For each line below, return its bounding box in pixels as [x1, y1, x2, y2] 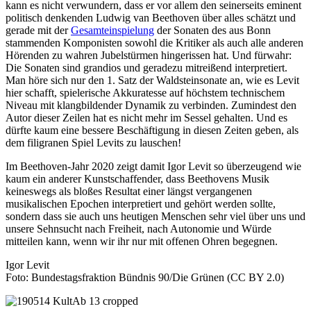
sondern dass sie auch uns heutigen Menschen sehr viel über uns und [6, 210, 305, 223]
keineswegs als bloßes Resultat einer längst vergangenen [6, 185, 252, 198]
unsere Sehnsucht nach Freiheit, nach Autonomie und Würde [6, 223, 271, 235]
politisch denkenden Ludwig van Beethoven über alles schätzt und [6, 12, 296, 24]
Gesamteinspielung [71, 24, 154, 37]
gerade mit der [6, 24, 71, 37]
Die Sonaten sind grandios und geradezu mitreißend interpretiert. [6, 62, 287, 74]
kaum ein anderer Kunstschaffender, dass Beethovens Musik [6, 173, 269, 185]
